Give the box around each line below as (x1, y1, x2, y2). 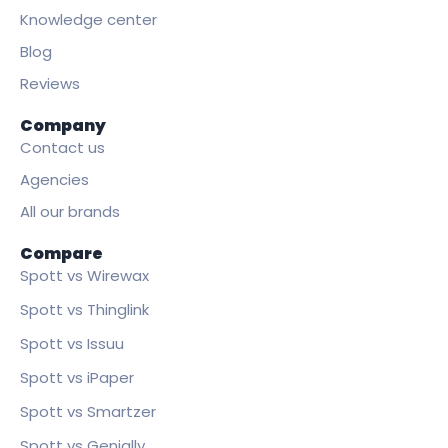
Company (20, 114, 106, 138)
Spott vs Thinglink (20, 299, 149, 321)
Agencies (20, 169, 89, 191)
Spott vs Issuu (20, 333, 124, 355)
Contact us (20, 137, 105, 159)
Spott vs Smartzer (20, 401, 156, 423)
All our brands (20, 201, 120, 223)
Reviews (20, 73, 80, 95)
